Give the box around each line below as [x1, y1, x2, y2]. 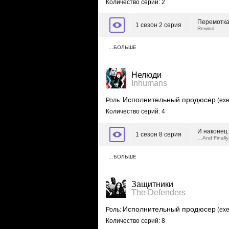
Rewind [197, 26, 215, 31]
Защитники [131, 180, 173, 189]
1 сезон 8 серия [135, 131, 181, 138]
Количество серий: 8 [106, 217, 165, 224]
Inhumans [131, 79, 167, 87]
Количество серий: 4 [106, 108, 165, 115]
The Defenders [131, 188, 186, 197]
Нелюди [131, 71, 162, 79]
